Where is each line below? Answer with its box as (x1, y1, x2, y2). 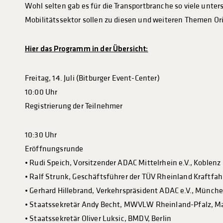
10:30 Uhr (25, 130, 57, 140)
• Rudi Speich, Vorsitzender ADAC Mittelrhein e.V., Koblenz (25, 158, 221, 168)
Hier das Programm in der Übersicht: (25, 45, 148, 54)
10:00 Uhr (25, 88, 58, 97)
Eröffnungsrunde (25, 144, 84, 154)
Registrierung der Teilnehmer (25, 102, 123, 111)
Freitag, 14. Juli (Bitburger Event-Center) (25, 74, 160, 83)
